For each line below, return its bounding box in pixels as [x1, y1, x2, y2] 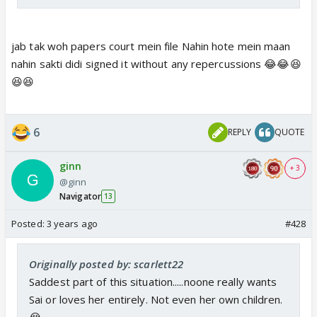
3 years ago [46, 217, 98, 230]
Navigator [59, 190, 101, 202]
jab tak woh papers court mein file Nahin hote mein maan [11, 38, 291, 53]
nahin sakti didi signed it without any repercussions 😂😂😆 [11, 56, 301, 71]
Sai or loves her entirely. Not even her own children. [29, 292, 283, 306]
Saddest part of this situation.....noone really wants [29, 274, 277, 289]
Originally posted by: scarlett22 [29, 256, 184, 271]
